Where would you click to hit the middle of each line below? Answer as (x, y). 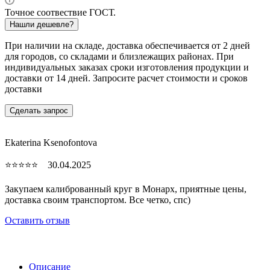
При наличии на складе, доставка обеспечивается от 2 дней (127, 45)
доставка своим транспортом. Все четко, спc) (98, 199)
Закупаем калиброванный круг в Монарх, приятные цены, (126, 189)
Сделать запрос (39, 110)
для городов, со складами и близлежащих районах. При (119, 56)
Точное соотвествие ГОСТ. (60, 12)
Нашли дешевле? (42, 24)
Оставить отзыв (37, 220)
